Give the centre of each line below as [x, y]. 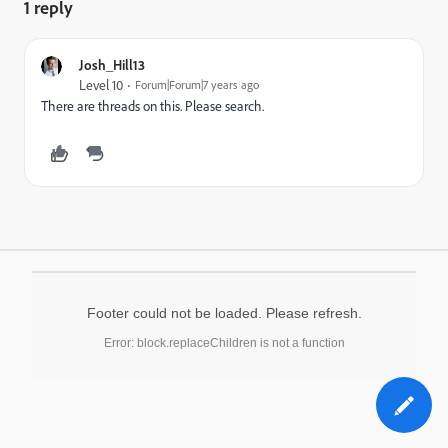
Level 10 [101, 85]
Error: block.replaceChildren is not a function [224, 343]
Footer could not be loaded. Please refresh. [224, 313]
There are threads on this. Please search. [152, 106]
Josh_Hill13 [112, 64]
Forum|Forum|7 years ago [197, 84]
